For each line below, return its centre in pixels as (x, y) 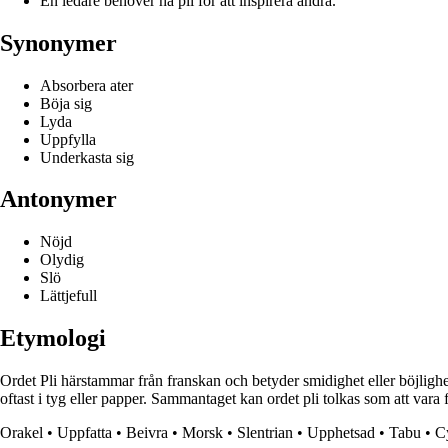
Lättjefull (68, 296)
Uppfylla (68, 139)
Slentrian (265, 433)
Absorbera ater (86, 85)
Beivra (147, 433)
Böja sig (66, 103)
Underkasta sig (87, 157)
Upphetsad (341, 433)
